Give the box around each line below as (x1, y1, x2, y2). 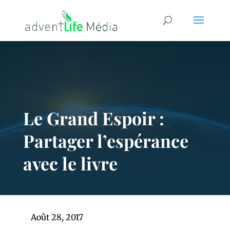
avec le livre (23, 151, 118, 175)
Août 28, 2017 (30, 212, 83, 222)
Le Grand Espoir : (23, 106, 164, 130)
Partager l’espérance (23, 129, 188, 152)
